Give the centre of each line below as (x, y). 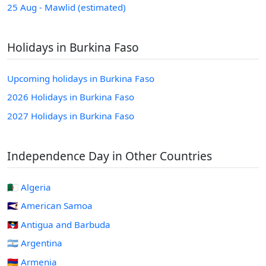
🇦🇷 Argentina (35, 243)
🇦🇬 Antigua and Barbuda (59, 224)
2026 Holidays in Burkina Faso (71, 97)
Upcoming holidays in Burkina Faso (81, 78)
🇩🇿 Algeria (29, 187)
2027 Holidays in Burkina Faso (71, 115)
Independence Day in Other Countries (110, 156)
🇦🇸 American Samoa (50, 206)
